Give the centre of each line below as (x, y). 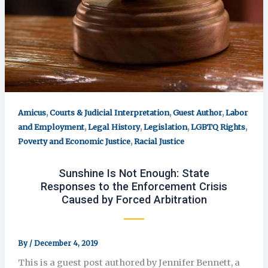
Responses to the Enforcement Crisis (134, 187)
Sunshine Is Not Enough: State (134, 173)
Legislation (165, 127)
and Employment (51, 127)
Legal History (114, 127)
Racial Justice (159, 141)
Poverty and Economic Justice (74, 141)
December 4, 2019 (66, 243)
